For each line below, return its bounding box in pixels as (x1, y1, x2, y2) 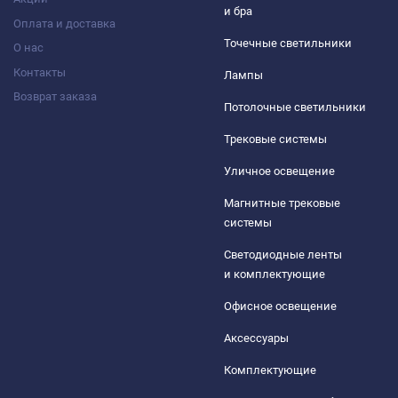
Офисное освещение (223, 299, 337, 313)
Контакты (13, 65, 66, 79)
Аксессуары (223, 331, 289, 345)
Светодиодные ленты (223, 248, 342, 261)
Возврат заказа (13, 90, 97, 103)
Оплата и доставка (13, 16, 115, 30)
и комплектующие (223, 267, 325, 281)
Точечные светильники (223, 36, 352, 50)
